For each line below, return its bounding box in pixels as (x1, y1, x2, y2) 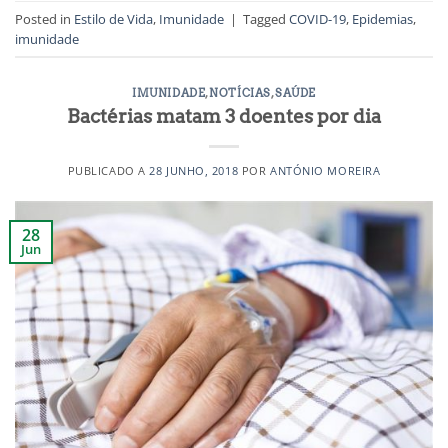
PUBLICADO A (67, 163, 150, 179)
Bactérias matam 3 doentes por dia (67, 105, 381, 129)
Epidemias (352, 9, 413, 28)
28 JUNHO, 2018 (149, 163, 239, 179)
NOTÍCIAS (209, 86, 271, 101)
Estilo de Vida (74, 9, 153, 28)
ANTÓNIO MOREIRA (269, 163, 381, 179)
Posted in (15, 9, 74, 28)
